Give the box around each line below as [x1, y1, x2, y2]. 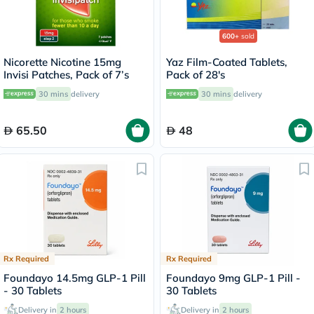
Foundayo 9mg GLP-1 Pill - [166, 271, 301, 285]
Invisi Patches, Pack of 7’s [4, 67, 129, 81]
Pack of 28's [166, 67, 225, 81]
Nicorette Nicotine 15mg [4, 55, 121, 69]
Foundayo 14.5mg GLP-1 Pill [4, 271, 146, 285]
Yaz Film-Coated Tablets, [166, 55, 287, 69]
